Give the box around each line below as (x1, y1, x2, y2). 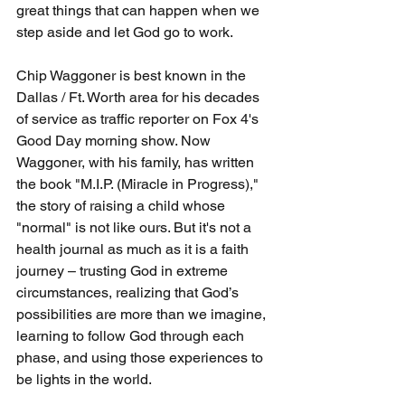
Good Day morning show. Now (16, 131, 214, 149)
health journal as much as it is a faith (16, 240, 252, 258)
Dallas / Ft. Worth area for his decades (16, 88, 263, 106)
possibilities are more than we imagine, (16, 305, 269, 323)
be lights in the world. (16, 370, 152, 388)
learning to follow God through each (16, 326, 248, 344)
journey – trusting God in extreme (16, 261, 231, 279)
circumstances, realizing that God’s (16, 283, 242, 301)
